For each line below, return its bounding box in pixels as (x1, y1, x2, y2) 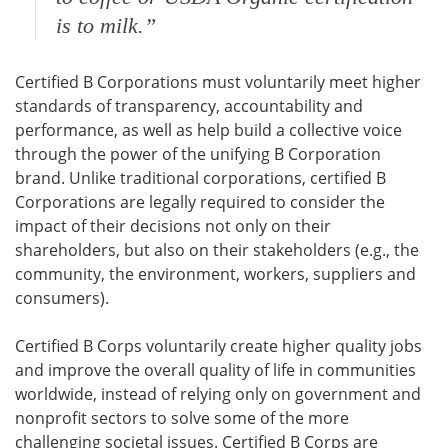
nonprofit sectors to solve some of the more (15, 407, 349, 430)
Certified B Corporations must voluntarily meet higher (15, 71, 421, 94)
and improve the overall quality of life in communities (15, 359, 416, 382)
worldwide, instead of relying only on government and (15, 383, 421, 406)
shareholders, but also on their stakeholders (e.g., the (15, 239, 419, 262)
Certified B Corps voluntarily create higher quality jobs (15, 335, 422, 358)
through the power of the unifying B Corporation (15, 143, 381, 166)
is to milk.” (56, 13, 156, 39)
